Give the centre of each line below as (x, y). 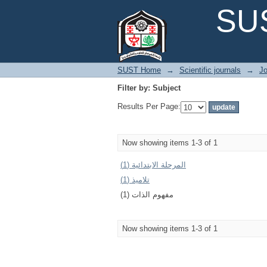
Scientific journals (210, 70)
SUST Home (139, 70)
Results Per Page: (149, 107)
